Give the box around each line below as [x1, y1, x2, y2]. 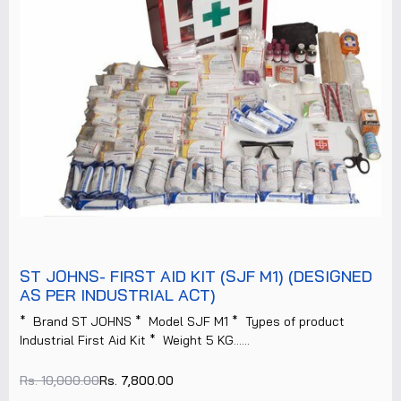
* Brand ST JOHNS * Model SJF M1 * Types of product [20, 313, 345, 329]
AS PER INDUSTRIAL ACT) [20, 285, 216, 305]
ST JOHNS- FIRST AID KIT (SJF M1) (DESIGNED [20, 266, 372, 286]
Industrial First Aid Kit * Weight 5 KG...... [20, 332, 250, 348]
